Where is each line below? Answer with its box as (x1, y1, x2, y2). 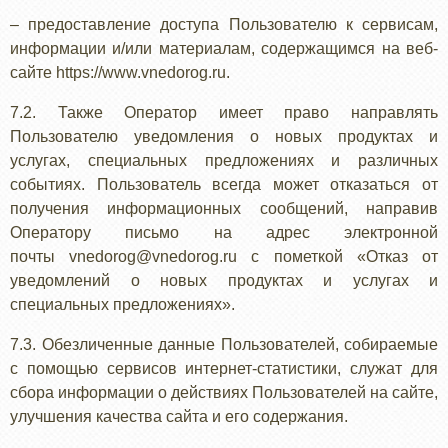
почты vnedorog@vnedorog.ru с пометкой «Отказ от (10, 248, 438, 265)
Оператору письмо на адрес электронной (10, 224, 438, 241)
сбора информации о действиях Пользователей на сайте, (10, 384, 438, 401)
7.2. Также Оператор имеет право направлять (10, 104, 438, 121)
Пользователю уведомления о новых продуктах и (10, 128, 438, 145)
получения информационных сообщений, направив (10, 200, 438, 217)
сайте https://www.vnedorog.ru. (10, 64, 230, 81)
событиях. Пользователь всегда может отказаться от (10, 176, 438, 193)
